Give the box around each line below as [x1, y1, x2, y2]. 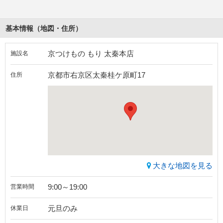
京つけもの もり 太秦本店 [48, 49, 134, 58]
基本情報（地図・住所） [5, 24, 82, 33]
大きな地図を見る [153, 161, 213, 170]
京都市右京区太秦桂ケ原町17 [48, 71, 145, 80]
